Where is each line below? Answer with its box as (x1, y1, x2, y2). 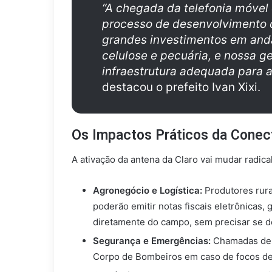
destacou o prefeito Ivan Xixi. (102, 80, 260, 94)
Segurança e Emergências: (93, 235, 211, 247)
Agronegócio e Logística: (93, 185, 202, 197)
